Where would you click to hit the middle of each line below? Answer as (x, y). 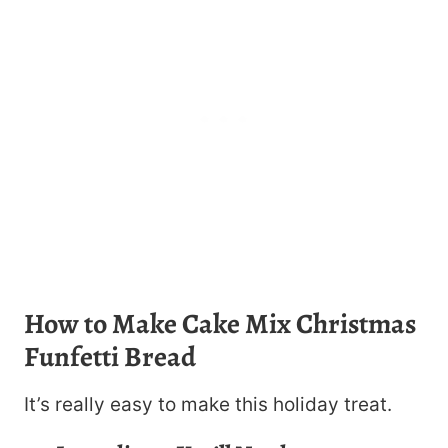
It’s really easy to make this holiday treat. (208, 405)
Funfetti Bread (110, 357)
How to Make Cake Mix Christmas (220, 324)
